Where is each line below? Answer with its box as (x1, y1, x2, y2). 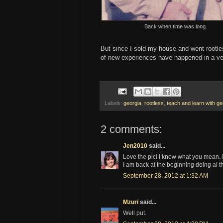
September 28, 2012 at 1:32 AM (123, 172, 208, 179)
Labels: (105, 100, 123, 106)
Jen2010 (123, 142, 147, 149)
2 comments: (101, 122, 162, 135)
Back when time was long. (144, 23, 207, 30)
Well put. (123, 209, 146, 217)
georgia (123, 100, 141, 106)
